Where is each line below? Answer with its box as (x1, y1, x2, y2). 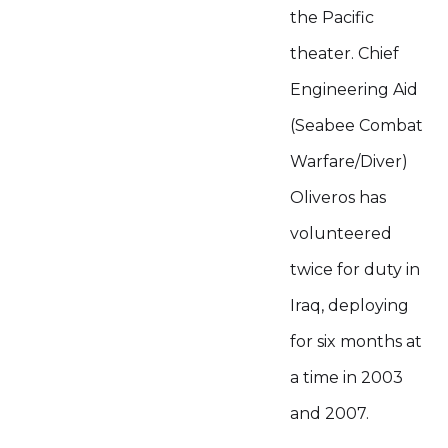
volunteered (290, 224, 392, 243)
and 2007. (290, 404, 369, 423)
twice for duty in (290, 260, 420, 279)
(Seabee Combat (290, 116, 423, 135)
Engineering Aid (290, 80, 418, 99)
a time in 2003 (290, 368, 403, 387)
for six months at (290, 332, 422, 351)
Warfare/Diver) (290, 152, 408, 171)
